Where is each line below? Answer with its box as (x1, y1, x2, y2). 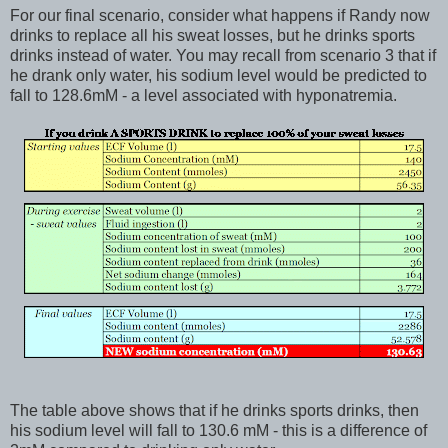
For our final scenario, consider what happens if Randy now (10, 7, 430, 25)
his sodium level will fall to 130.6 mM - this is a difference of (10, 422, 427, 440)
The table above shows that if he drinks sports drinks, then (10, 402, 419, 420)
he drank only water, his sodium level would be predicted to (10, 67, 427, 85)
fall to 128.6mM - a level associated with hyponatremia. (10, 87, 397, 105)
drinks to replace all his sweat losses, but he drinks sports (10, 27, 415, 45)
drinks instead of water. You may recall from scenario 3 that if (10, 47, 436, 65)
